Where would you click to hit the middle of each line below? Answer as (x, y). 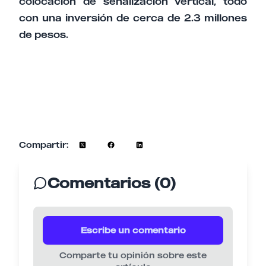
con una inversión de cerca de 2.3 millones (133, 18)
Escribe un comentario (133, 230)
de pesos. (44, 35)
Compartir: (44, 145)
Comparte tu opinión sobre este (133, 255)
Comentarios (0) (112, 183)
